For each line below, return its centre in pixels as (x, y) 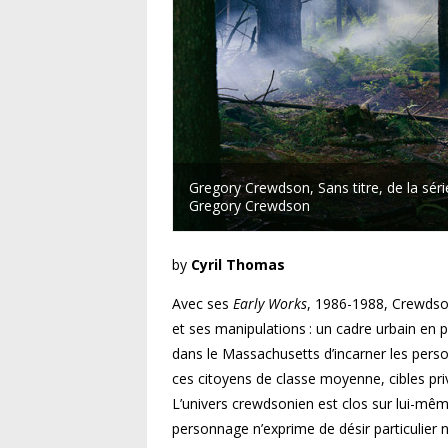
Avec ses (202, 304)
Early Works (270, 304)
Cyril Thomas (238, 265)
